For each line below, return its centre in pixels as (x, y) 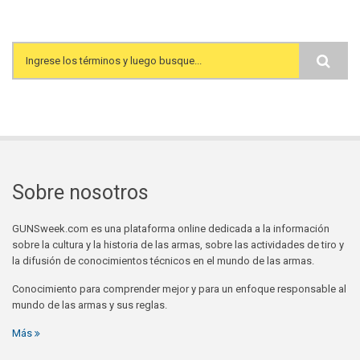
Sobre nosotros (80, 192)
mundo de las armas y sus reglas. (90, 305)
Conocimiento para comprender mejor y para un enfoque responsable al (179, 288)
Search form (74, 76)
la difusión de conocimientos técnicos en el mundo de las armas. (163, 260)
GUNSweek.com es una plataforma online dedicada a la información (171, 228)
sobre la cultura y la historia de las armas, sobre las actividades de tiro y (178, 244)
